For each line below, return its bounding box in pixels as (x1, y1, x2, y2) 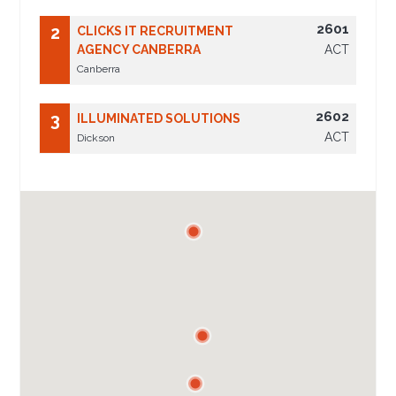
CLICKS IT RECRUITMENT (77, 24, 234, 39)
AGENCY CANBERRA (77, 42, 202, 57)
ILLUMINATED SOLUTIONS (77, 111, 241, 126)
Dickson (77, 132, 116, 145)
